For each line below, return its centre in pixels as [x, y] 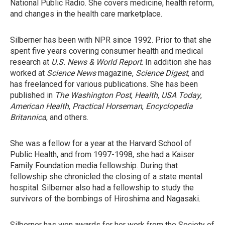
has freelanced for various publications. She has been [104, 84]
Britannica [28, 117]
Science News [71, 73]
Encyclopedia [169, 106]
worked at [28, 73]
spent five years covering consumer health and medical [106, 51]
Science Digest [162, 73]
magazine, [116, 73]
